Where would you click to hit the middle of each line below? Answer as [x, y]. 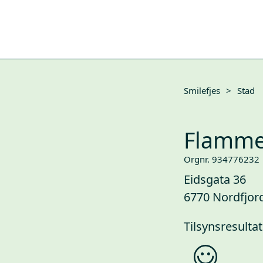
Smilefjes [202, 90]
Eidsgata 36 [215, 180]
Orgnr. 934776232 [222, 159]
